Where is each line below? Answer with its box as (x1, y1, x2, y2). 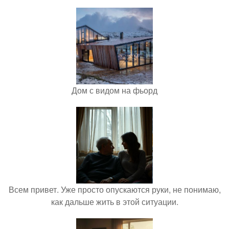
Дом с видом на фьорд (72, 84, 157, 97)
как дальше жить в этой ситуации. (51, 196, 178, 208)
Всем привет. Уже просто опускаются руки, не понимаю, (8, 184, 221, 196)
